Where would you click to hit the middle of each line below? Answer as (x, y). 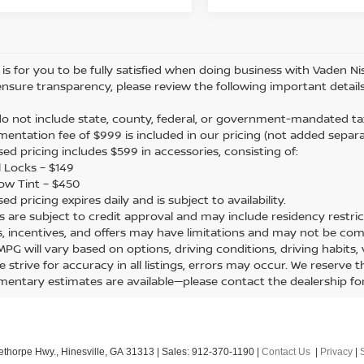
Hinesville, (83, 352)
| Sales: (173, 352)
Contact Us (286, 352)
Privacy (336, 352)
